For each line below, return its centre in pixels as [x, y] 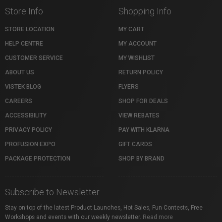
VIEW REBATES [139, 116]
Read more [158, 217]
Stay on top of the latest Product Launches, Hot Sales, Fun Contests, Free [104, 208]
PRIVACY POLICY [28, 130]
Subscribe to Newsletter [52, 192]
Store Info [24, 11]
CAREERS [19, 101]
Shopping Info [145, 11]
